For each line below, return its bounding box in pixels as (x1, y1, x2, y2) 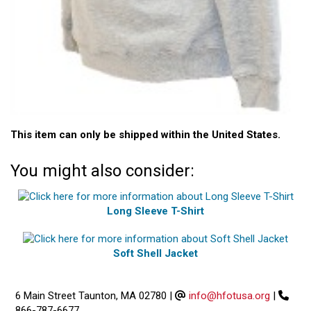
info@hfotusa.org (189, 289, 271, 303)
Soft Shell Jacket (113, 247, 198, 260)
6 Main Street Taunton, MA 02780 (15, 289, 167, 303)
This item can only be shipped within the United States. (10, 128, 280, 141)
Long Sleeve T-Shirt (107, 204, 204, 217)
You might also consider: (10, 160, 194, 180)
